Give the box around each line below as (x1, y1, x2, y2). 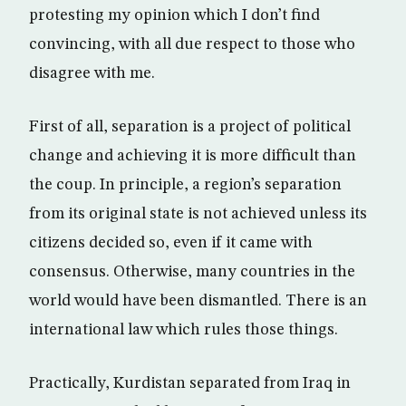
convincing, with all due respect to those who (29, 36, 355, 53)
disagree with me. (29, 65, 155, 82)
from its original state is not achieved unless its (29, 206, 367, 223)
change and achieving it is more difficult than (29, 148, 356, 165)
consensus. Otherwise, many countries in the (29, 264, 355, 281)
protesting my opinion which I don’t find (29, 7, 320, 24)
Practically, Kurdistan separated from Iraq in (29, 375, 351, 392)
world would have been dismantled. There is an (29, 293, 367, 310)
